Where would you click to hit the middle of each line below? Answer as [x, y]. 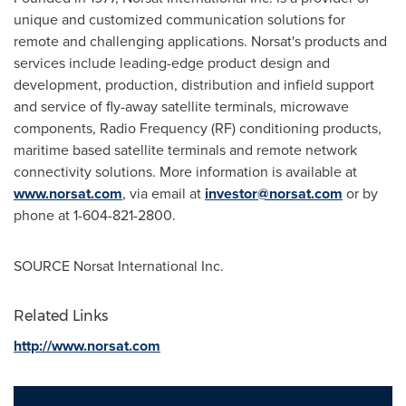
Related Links [61, 316]
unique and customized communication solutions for [179, 19]
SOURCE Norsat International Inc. [119, 266]
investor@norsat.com [274, 193]
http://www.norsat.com [87, 346]
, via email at [164, 193]
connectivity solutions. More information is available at [185, 172]
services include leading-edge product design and [172, 63]
